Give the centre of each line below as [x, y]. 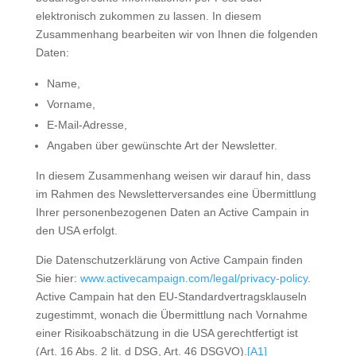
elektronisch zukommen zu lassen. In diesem [148, 16]
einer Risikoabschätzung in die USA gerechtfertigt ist [166, 333]
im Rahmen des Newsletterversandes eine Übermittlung [176, 194]
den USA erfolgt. [76, 230]
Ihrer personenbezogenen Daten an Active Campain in [172, 212]
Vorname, [71, 104]
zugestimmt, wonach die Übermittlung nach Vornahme [171, 315]
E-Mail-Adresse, [87, 125]
